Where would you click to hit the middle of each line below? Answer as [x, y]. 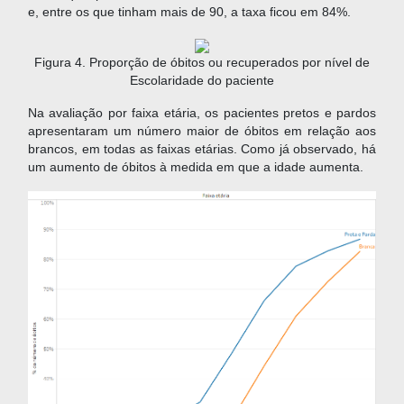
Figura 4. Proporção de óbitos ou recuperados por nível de [202, 63]
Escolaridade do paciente [202, 81]
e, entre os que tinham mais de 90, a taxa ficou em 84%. [189, 13]
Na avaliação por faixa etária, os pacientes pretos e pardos [202, 114]
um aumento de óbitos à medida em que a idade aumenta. [196, 168]
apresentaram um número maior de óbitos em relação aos [202, 132]
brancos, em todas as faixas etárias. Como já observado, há [202, 150]
